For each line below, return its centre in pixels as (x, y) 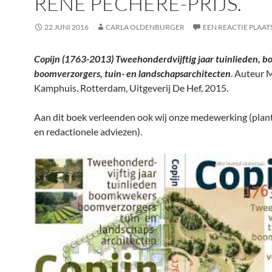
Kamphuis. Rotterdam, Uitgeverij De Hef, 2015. (131, 88)
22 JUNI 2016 (66, 27)
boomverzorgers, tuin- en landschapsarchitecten (132, 73)
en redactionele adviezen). (88, 131)
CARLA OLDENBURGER (145, 27)
